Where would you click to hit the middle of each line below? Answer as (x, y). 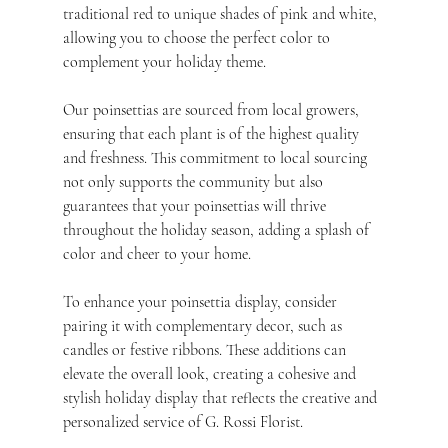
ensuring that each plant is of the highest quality (212, 134)
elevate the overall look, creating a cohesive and (211, 374)
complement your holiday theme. (164, 62)
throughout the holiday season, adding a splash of (217, 230)
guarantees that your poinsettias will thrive (196, 206)
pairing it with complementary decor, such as (204, 326)
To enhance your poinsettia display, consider (201, 302)
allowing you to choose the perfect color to (198, 38)
